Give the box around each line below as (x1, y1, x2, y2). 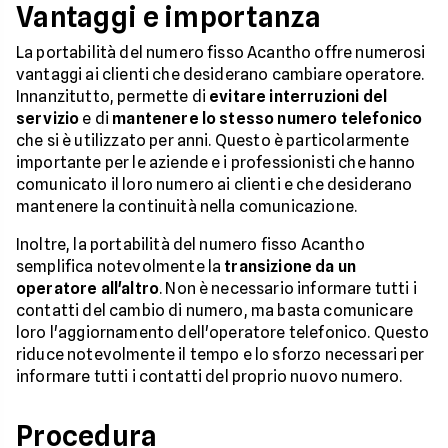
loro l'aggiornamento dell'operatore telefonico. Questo (16, 323, 430, 342)
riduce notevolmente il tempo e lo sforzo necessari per (16, 345, 425, 364)
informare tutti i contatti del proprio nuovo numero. (16, 367, 403, 386)
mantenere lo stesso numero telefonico (112, 109, 423, 128)
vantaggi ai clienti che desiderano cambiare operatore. (16, 65, 425, 84)
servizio (16, 109, 80, 128)
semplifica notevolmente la (16, 257, 225, 276)
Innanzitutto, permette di (16, 87, 210, 106)
